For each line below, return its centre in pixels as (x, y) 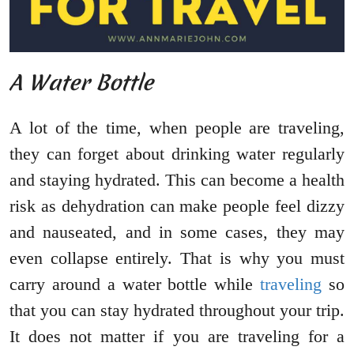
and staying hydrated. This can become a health (177, 180)
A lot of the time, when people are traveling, (177, 128)
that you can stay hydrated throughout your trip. (177, 311)
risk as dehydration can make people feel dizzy (177, 206)
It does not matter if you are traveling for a (177, 337)
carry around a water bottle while (135, 284)
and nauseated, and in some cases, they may (177, 232)
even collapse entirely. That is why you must (177, 258)
